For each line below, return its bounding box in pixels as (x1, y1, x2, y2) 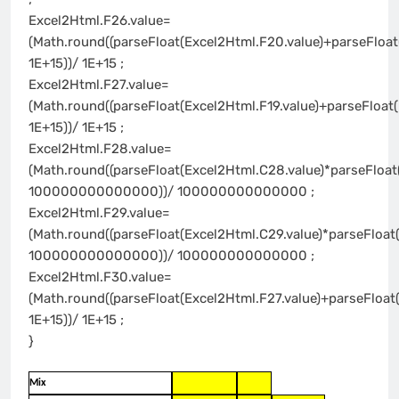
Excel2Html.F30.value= (28, 268, 172, 285)
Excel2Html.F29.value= (28, 204, 170, 221)
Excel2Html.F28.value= (28, 140, 172, 157)
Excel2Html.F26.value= (28, 12, 171, 28)
